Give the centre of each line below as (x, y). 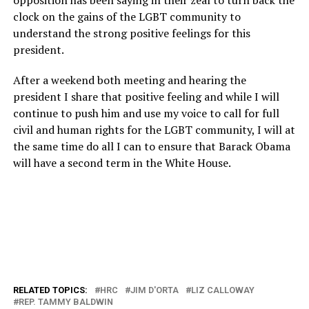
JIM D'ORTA (154, 290)
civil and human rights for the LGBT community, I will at (154, 130)
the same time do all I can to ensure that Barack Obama (151, 146)
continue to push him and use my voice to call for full (146, 113)
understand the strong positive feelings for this (131, 33)
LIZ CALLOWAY (222, 290)
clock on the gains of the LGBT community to (127, 17)
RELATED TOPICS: (50, 290)
